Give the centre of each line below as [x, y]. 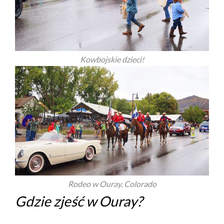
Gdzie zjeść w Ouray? [79, 201]
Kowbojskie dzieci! [112, 59]
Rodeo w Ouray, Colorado [112, 183]
